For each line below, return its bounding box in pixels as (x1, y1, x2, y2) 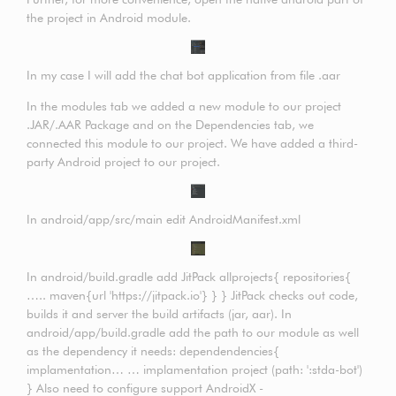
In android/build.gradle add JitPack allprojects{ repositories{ (27, 270, 351, 284)
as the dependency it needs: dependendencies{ (27, 344, 279, 358)
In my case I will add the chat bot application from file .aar (27, 68, 340, 82)
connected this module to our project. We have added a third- (27, 136, 358, 150)
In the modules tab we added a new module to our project (27, 99, 341, 113)
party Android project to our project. (27, 155, 220, 169)
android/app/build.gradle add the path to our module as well (27, 325, 359, 339)
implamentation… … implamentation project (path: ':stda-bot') (27, 362, 362, 377)
